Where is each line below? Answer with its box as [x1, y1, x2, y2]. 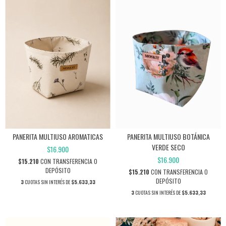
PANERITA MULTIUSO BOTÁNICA [127, 131, 210, 142]
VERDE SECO [151, 141, 185, 152]
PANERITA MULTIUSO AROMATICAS [13, 131, 103, 142]
